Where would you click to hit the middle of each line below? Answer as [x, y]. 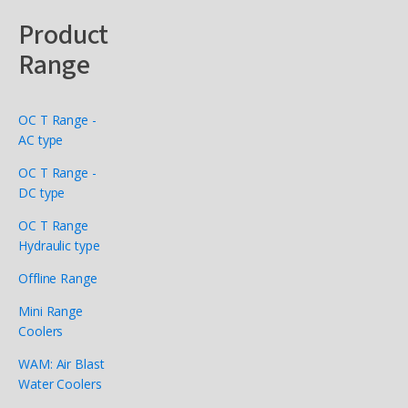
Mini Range [51, 311]
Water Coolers [60, 384]
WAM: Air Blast [61, 364]
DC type [42, 193]
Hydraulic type [59, 245]
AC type [41, 140]
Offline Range [58, 278]
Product [64, 35]
